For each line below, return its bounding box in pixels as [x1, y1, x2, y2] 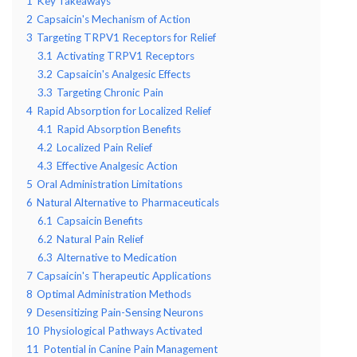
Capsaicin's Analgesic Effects [57, 67, 190, 80]
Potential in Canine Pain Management [43, 342, 218, 355]
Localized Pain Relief [57, 140, 152, 154]
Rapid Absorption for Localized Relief [37, 104, 211, 117]
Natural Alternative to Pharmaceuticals [37, 195, 219, 209]
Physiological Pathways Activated [43, 324, 202, 337]
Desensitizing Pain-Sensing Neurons [37, 305, 203, 319]
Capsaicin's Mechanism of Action [37, 12, 190, 25]
